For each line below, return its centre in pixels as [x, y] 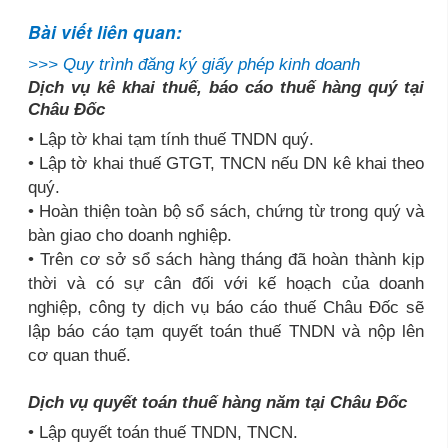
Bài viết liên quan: [105, 32]
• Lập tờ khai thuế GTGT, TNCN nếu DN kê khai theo [226, 163]
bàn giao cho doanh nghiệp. [130, 235]
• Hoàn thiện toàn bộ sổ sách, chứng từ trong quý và [226, 211]
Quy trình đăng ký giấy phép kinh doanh [211, 64]
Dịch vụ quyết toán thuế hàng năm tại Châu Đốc [217, 402]
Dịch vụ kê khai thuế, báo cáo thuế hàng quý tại [226, 87]
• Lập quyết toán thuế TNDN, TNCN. [163, 432]
